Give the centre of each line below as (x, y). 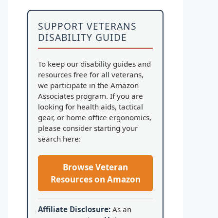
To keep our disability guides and (94, 64)
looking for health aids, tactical (91, 107)
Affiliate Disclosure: (74, 209)
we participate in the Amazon (88, 85)
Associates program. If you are (91, 96)
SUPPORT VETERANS (87, 26)
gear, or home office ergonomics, (95, 117)
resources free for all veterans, (91, 74)
